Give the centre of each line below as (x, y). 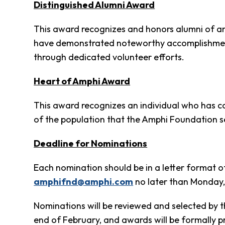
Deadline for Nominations (91, 144)
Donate (35, 173)
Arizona (35, 132)
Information (42, 29)
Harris (32, 219)
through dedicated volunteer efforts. (109, 57)
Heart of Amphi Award (82, 81)
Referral (36, 66)
